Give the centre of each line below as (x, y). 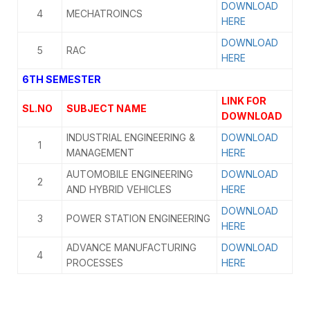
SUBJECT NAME (107, 108)
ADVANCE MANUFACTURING (131, 247)
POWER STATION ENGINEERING (138, 218)
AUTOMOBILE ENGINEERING (130, 174)
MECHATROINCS (106, 13)
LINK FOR (244, 101)
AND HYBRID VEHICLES (119, 189)
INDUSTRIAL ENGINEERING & (131, 137)
